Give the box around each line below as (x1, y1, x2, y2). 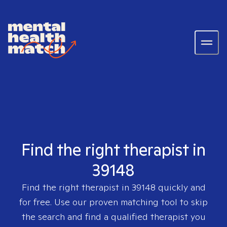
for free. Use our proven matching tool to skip (19, 196, 208, 208)
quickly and (155, 181, 206, 193)
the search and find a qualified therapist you (21, 211, 206, 222)
